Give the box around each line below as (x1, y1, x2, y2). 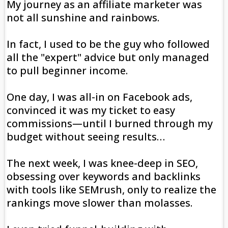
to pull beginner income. (7, 64, 128, 78)
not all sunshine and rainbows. (7, 11, 162, 25)
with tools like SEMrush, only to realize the (7, 183, 216, 197)
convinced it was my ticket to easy (7, 103, 175, 118)
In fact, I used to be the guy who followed (7, 37, 210, 51)
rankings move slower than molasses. (7, 196, 192, 210)
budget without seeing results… (7, 130, 167, 144)
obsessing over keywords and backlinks (7, 169, 201, 184)
